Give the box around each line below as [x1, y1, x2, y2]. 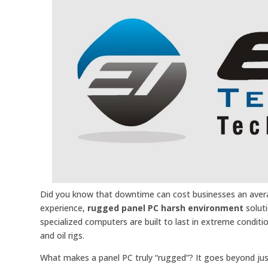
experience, [40, 202, 88, 214]
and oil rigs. [40, 230, 85, 242]
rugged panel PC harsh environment [87, 202, 244, 214]
